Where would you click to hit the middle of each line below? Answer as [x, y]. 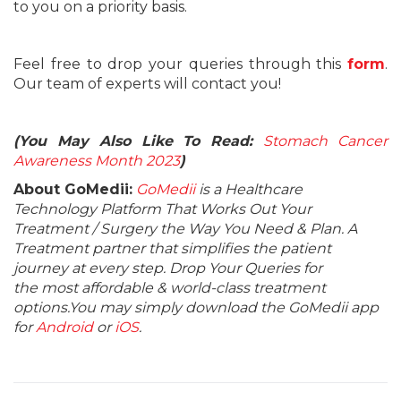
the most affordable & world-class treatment [170, 288]
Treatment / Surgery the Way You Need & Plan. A [185, 229]
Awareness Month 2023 [97, 161]
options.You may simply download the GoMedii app [196, 307]
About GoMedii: [73, 189]
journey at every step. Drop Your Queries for [168, 268]
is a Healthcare [249, 189]
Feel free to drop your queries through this [180, 64]
